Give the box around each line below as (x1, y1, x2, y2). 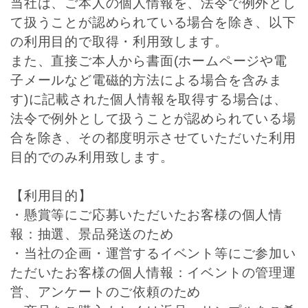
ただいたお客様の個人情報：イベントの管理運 (10, 265, 296, 280)
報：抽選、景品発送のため (10, 227, 174, 241)
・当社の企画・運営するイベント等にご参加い (10, 246, 296, 261)
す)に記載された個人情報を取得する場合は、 (10, 92, 287, 107)
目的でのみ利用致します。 (10, 150, 174, 164)
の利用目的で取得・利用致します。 (10, 34, 228, 49)
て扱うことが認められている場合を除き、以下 (10, 15, 296, 30)
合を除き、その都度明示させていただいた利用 (10, 131, 296, 145)
